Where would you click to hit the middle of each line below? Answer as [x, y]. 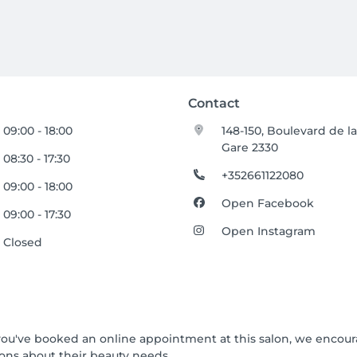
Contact [214, 103]
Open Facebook [268, 203]
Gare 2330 [250, 147]
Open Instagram [269, 231]
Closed [23, 242]
